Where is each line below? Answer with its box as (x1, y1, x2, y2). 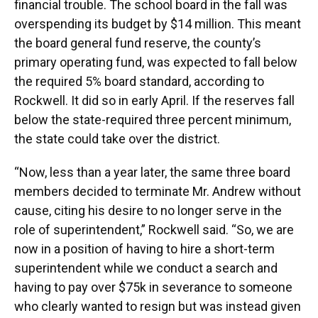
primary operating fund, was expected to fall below (14, 55, 297, 70)
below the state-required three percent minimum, (14, 112, 291, 128)
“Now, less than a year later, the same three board (14, 165, 290, 180)
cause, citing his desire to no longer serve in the (14, 203, 282, 219)
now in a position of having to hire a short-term (14, 241, 275, 257)
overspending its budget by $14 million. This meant (14, 16, 301, 32)
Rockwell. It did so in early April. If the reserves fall (14, 93, 295, 109)
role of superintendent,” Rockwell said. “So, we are (14, 222, 294, 238)
